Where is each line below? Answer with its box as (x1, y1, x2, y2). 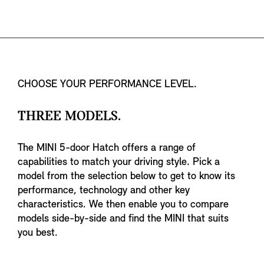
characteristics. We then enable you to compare (18, 199, 229, 211)
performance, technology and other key (18, 185, 190, 197)
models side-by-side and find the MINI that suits (18, 213, 229, 225)
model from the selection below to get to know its (18, 171, 235, 183)
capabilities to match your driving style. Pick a (18, 157, 220, 169)
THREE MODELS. (18, 110, 121, 124)
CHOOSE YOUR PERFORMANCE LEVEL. (18, 79, 197, 91)
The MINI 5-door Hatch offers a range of (18, 143, 196, 154)
